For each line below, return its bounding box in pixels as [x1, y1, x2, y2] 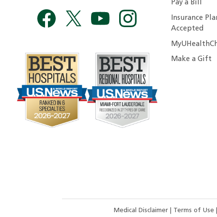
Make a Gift [170, 56, 212, 63]
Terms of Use [173, 207, 216, 214]
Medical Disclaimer [113, 207, 170, 214]
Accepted [170, 25, 203, 32]
